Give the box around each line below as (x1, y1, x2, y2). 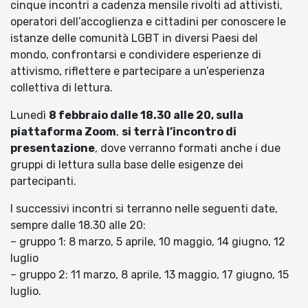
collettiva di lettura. (10, 81, 113, 95)
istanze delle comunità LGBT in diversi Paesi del (10, 32, 258, 45)
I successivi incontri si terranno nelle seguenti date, (10, 202, 278, 216)
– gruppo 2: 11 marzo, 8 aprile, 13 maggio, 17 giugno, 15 (10, 268, 289, 282)
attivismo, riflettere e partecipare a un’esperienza (10, 65, 265, 78)
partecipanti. (10, 175, 76, 188)
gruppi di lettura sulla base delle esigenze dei (10, 158, 243, 172)
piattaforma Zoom (10, 125, 116, 139)
